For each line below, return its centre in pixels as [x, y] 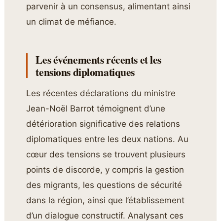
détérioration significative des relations [103, 124]
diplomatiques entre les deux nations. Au [108, 139]
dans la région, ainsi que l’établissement [106, 200]
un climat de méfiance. [72, 21]
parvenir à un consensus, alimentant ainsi [109, 6]
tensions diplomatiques [85, 72]
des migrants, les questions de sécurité [104, 185]
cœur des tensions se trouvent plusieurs [106, 154]
